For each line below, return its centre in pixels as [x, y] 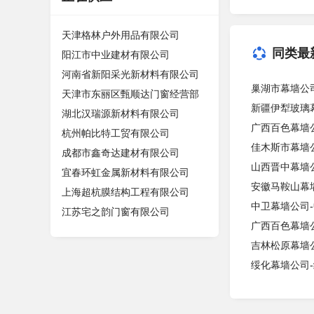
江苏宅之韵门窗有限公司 [116, 212]
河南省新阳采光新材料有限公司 [130, 74]
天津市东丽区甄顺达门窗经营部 [130, 94]
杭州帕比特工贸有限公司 [116, 133]
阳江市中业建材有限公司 [116, 55]
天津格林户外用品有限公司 [121, 35]
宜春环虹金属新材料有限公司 [125, 172]
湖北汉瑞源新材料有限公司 [121, 114]
